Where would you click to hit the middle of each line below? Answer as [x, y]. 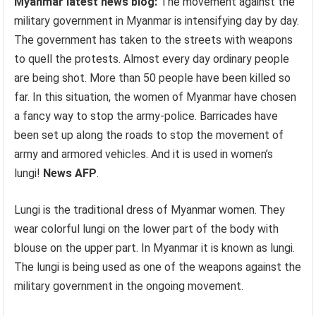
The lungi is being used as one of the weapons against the [158, 267]
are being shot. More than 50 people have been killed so [153, 78]
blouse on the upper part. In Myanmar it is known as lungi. [155, 248]
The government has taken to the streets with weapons [154, 40]
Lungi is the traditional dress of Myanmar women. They [150, 210]
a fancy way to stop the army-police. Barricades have [146, 116]
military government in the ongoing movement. [129, 286]
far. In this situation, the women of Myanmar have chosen [156, 97]
